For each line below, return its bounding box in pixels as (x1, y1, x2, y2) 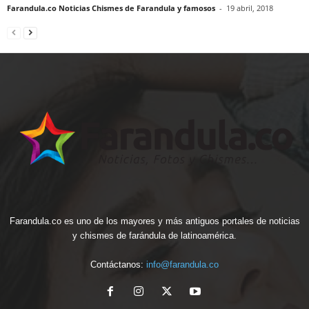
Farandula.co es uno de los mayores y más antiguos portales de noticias (9, 215, 300, 226)
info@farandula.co (146, 259, 219, 270)
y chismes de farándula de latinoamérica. (72, 230, 237, 241)
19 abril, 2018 (226, 3, 273, 14)
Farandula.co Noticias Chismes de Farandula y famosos (7, 3, 215, 14)
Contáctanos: (90, 259, 146, 270)
